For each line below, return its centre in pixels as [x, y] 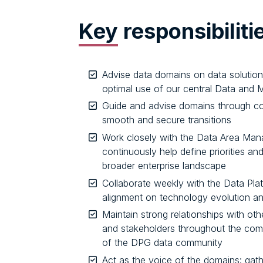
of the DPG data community [162, 243]
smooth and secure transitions [167, 120]
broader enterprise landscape [164, 165]
